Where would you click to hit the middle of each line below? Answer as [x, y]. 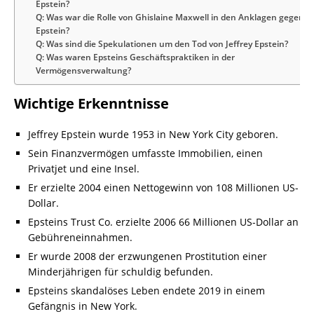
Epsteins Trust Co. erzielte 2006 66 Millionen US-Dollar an [163, 222]
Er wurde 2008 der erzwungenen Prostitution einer [148, 257]
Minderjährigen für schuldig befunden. [121, 272]
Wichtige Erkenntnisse [91, 104]
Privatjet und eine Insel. [84, 169]
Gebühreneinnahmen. [80, 238]
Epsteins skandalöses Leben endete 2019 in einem [146, 291]
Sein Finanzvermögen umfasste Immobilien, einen [145, 153]
